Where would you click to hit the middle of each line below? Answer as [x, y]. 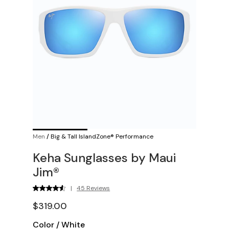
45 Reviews [94, 188]
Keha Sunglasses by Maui [104, 157]
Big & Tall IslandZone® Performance [102, 136]
